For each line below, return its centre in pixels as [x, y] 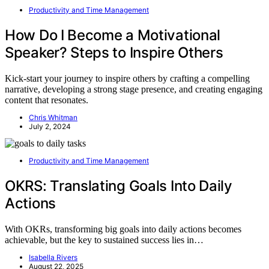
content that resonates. [47, 100]
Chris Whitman [53, 117]
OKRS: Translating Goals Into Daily [119, 186]
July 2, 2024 [50, 126]
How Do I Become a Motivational [113, 35]
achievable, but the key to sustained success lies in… [104, 240]
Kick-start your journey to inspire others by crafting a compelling [127, 78]
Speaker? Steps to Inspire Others [114, 52]
